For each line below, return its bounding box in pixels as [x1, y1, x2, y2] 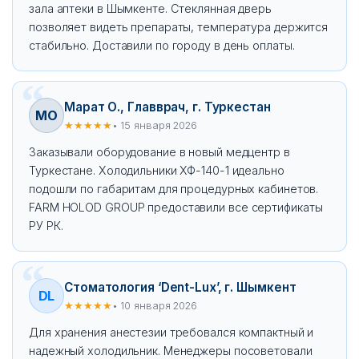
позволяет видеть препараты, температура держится [29, 20, 329, 34]
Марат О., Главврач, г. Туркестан [64, 99, 271, 115]
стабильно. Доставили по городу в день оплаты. [29, 38, 295, 52]
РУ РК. [29, 219, 63, 232]
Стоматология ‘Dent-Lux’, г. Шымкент [64, 279, 296, 295]
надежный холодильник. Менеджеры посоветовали [29, 344, 313, 357]
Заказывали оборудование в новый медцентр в [29, 145, 290, 159]
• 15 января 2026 [111, 119, 197, 131]
